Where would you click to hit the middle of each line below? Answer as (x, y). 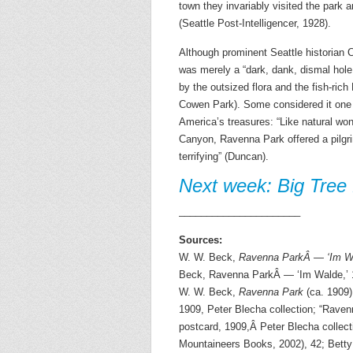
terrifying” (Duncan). (224, 156)
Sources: (201, 240)
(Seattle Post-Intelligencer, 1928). (255, 23)
